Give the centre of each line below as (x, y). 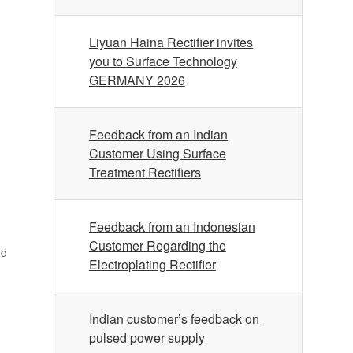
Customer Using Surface (157, 153)
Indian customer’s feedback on (174, 319)
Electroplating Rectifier (152, 264)
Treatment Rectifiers (145, 172)
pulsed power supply (147, 338)
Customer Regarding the (157, 245)
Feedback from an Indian (158, 134)
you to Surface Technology (163, 61)
